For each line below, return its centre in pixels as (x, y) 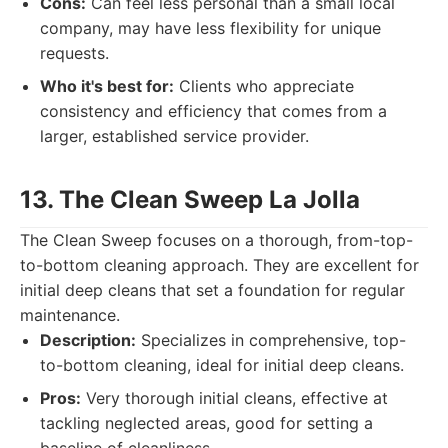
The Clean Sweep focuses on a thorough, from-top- (216, 240)
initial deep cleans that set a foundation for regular (212, 290)
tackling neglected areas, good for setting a (206, 423)
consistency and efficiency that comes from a (213, 111)
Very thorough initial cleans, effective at (234, 398)
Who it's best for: (107, 86)
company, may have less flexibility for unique (210, 28)
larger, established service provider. (174, 136)
